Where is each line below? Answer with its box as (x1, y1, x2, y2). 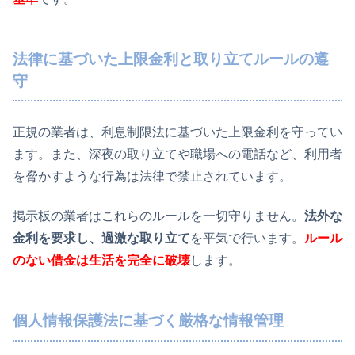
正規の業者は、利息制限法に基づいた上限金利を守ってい (13, 124, 342, 139)
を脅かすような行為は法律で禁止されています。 (13, 169, 292, 183)
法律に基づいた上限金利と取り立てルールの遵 (13, 50, 329, 67)
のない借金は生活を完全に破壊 (13, 253, 190, 267)
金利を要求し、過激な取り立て (13, 231, 190, 245)
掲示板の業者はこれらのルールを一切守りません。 (13, 208, 304, 223)
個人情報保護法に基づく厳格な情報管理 (13, 311, 284, 329)
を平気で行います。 (190, 231, 304, 245)
